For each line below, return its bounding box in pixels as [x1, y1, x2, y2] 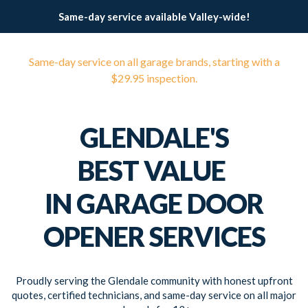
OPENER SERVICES [43, 221, 265, 252]
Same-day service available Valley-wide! [58, 10, 250, 23]
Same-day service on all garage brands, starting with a [28, 55, 280, 68]
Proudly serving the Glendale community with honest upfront [15, 274, 293, 287]
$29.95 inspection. [111, 71, 197, 85]
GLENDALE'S [79, 122, 229, 153]
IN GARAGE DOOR [45, 188, 263, 219]
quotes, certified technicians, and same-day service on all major [12, 289, 296, 301]
